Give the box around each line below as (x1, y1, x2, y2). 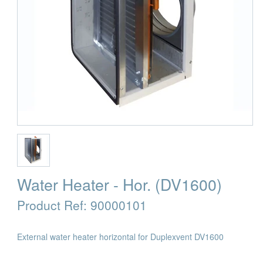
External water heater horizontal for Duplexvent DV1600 (17, 230, 224, 242)
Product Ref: (17, 195, 90, 214)
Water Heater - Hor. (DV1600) (17, 172, 222, 195)
